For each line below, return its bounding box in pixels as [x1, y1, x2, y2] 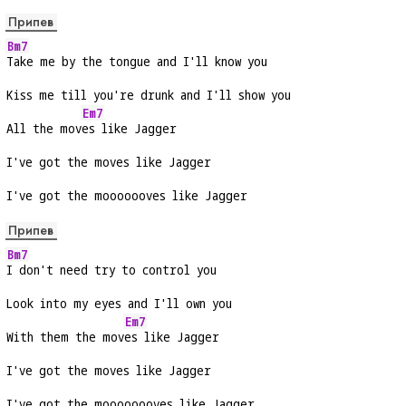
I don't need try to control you [6, 261, 217, 279]
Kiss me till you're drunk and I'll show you [6, 86, 291, 104]
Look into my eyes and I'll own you [6, 295, 232, 313]
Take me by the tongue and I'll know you [6, 53, 267, 71]
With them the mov [6, 328, 124, 346]
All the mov [6, 120, 82, 138]
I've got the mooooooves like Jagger [6, 187, 247, 205]
